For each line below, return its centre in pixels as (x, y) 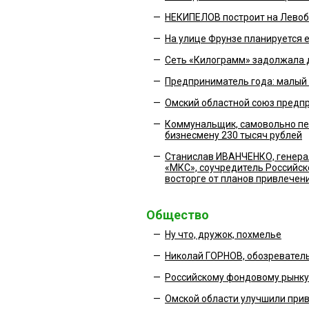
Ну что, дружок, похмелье (223, 235)
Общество (178, 215)
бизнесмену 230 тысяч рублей (233, 135)
